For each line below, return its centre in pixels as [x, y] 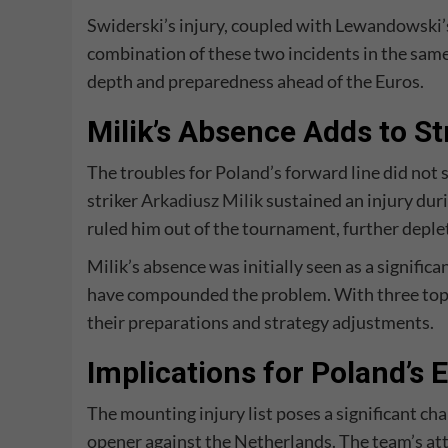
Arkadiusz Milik [202, 200]
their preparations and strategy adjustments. [260, 322]
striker [114, 200]
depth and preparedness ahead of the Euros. [255, 81]
